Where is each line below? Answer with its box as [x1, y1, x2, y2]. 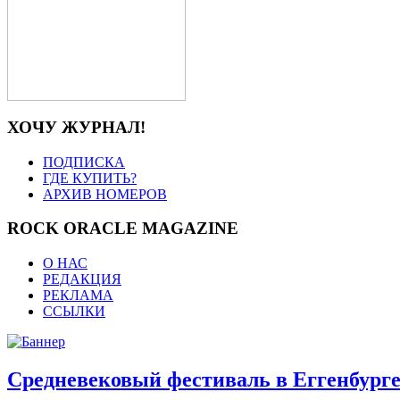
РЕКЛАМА [43, 287, 113, 304]
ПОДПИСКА [43, 154, 125, 170]
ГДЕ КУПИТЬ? [43, 170, 137, 186]
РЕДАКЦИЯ [43, 271, 121, 287]
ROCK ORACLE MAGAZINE [7, 219, 238, 238]
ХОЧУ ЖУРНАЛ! [7, 117, 146, 137]
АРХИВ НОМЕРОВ [43, 186, 167, 202]
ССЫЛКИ [43, 304, 105, 320]
